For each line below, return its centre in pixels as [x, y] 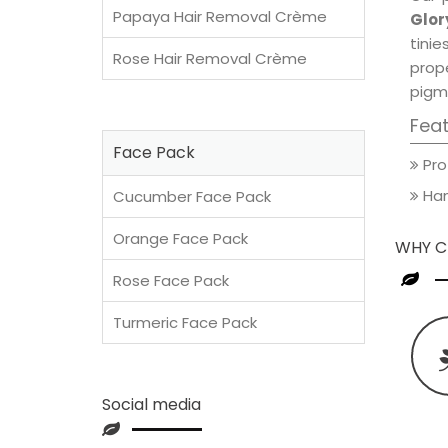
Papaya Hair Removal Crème [220, 16]
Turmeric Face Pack [185, 322]
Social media [151, 404]
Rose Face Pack [171, 280]
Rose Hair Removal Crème [210, 58]
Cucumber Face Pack [192, 196]
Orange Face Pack [180, 238]
